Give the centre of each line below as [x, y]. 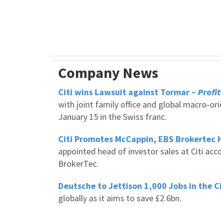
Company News [108, 73]
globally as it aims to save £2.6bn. [120, 198]
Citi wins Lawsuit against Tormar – [128, 92]
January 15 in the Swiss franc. [112, 117]
